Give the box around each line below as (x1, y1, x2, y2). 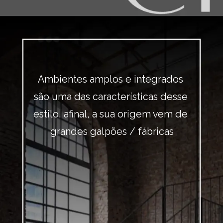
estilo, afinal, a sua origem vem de (33, 108, 188, 120)
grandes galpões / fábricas (50, 125, 174, 137)
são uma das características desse (33, 91, 188, 103)
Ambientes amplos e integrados (38, 73, 184, 85)
